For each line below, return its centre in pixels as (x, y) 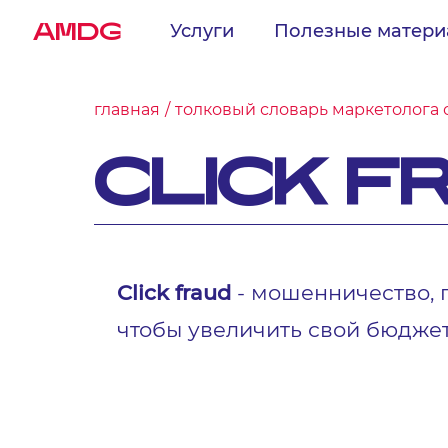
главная (127, 109)
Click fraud (174, 292)
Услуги (202, 30)
